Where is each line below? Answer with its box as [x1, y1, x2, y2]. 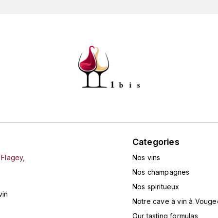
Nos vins [132, 153, 161, 162]
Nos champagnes [132, 167, 190, 176]
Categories [132, 136, 180, 147]
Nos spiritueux [132, 182, 180, 191]
